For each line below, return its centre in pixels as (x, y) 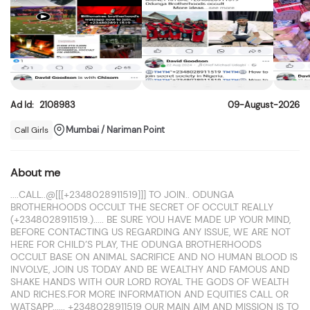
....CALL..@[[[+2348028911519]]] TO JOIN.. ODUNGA (122, 194)
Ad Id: (23, 105)
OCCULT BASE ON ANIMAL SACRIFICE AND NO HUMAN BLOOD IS (154, 257)
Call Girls (31, 130)
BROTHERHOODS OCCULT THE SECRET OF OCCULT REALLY (142, 207)
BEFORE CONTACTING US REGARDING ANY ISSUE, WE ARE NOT (151, 232)
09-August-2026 (264, 105)
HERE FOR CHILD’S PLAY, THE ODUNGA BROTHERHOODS (136, 244)
